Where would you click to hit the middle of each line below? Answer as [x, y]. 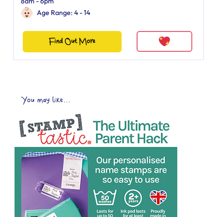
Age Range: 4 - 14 [63, 13]
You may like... [46, 100]
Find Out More [72, 41]
